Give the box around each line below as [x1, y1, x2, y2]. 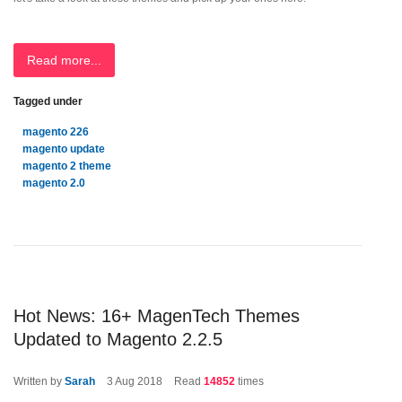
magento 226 [22, 126, 89, 138]
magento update [22, 143, 105, 155]
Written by [13, 375, 65, 388]
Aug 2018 [115, 375, 162, 388]
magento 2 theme [22, 160, 111, 172]
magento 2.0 [22, 177, 85, 189]
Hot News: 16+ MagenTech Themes [13, 306, 300, 326]
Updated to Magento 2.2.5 [13, 329, 223, 349]
